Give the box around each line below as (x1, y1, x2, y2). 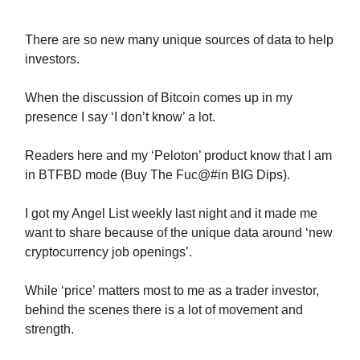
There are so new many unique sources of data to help (25, 33, 333, 47)
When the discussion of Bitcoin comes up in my (25, 91, 292, 104)
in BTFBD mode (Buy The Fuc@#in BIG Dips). (25, 168, 290, 182)
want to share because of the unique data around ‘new (25, 226, 333, 239)
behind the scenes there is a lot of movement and (25, 303, 303, 317)
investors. (25, 52, 80, 66)
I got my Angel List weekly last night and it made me (25, 207, 317, 220)
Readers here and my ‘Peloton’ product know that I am (25, 149, 332, 162)
